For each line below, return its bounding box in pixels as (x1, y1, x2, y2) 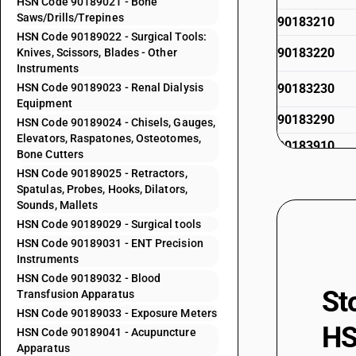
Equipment (17, 97, 72, 110)
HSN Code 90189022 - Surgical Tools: (17, 30, 207, 43)
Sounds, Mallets (17, 199, 99, 211)
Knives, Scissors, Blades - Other (17, 46, 177, 59)
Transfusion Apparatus (17, 288, 134, 300)
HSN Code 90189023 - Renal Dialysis (17, 81, 203, 94)
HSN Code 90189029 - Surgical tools (17, 218, 201, 230)
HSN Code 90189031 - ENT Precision (17, 237, 203, 250)
